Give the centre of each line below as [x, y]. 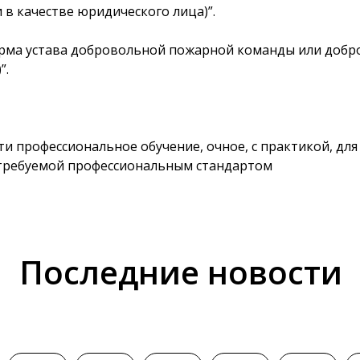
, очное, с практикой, [268, 146]
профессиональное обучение [108, 146]
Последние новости [181, 272]
